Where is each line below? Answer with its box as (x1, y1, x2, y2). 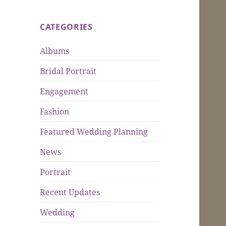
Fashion (40, 105, 70, 117)
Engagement (40, 85, 89, 97)
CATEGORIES (40, 21, 93, 32)
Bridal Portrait (40, 65, 97, 77)
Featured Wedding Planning (40, 126, 148, 137)
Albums (40, 45, 70, 56)
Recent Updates (40, 186, 100, 198)
